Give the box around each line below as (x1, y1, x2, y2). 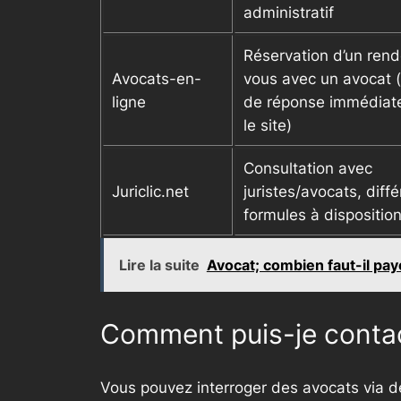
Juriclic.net (112, 183, 189, 201)
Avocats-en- (112, 70, 201, 89)
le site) (243, 116, 292, 135)
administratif (243, 4, 334, 22)
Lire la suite (118, 256, 200, 275)
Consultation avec (243, 159, 372, 178)
